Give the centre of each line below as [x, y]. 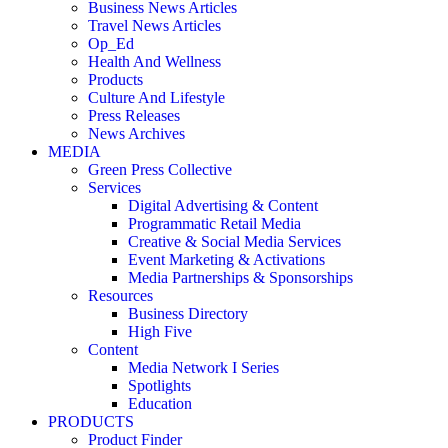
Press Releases [134, 115]
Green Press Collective [160, 169]
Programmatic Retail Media [214, 223]
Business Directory [188, 313]
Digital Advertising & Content [223, 205]
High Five [160, 331]
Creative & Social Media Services [234, 241]
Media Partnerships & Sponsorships [240, 277]
